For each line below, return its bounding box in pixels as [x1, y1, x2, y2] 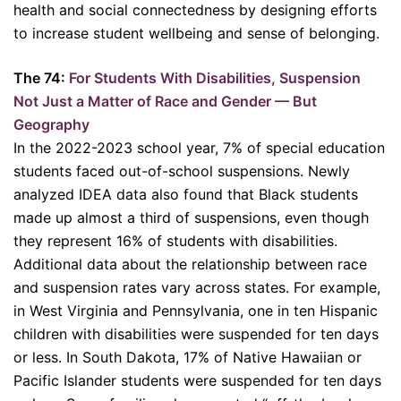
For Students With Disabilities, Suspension [69, 69, 361, 88]
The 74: [13, 69, 69, 88]
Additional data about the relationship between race [13, 255, 367, 274]
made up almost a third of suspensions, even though [13, 209, 369, 227]
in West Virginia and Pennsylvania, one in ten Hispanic [13, 302, 378, 320]
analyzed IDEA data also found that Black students [13, 185, 358, 204]
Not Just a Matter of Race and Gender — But [13, 92, 317, 111]
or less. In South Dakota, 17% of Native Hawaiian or [13, 348, 362, 367]
